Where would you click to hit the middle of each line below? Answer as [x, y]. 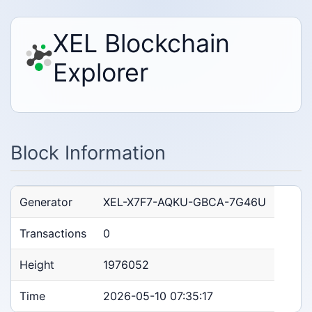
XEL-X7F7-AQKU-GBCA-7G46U [185, 202]
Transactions [53, 234]
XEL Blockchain [141, 43]
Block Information [88, 153]
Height [37, 265]
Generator [46, 202]
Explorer [101, 72]
